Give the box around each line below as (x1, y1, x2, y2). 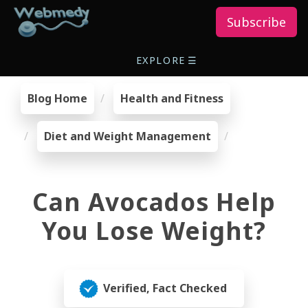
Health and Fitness (120, 91, 223, 106)
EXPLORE (135, 54, 186, 67)
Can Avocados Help (32, 185, 276, 218)
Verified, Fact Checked (103, 280, 227, 296)
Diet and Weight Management (44, 129, 211, 144)
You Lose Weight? (42, 214, 266, 247)
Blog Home (27, 91, 87, 106)
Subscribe (227, 14, 286, 30)
